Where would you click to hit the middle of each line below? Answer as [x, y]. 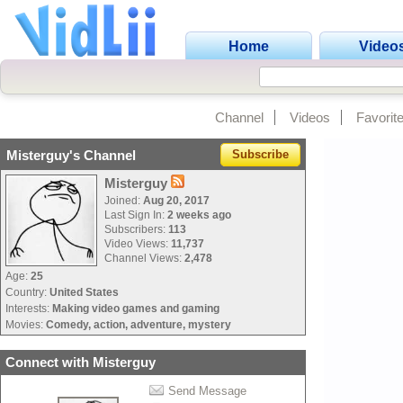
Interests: [29, 309]
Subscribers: [136, 229]
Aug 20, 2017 [176, 201]
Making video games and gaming [136, 309]
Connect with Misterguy [81, 362]
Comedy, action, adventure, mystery [139, 325]
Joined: [124, 201]
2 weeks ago [199, 215]
